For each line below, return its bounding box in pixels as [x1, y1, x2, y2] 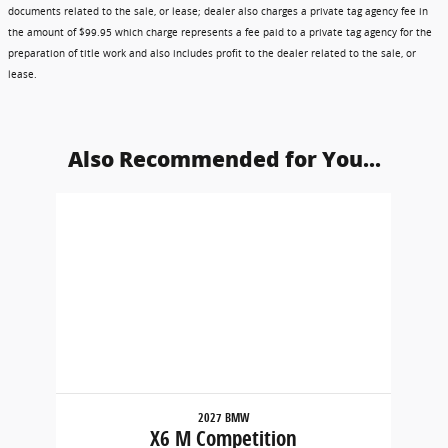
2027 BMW [197, 408, 250, 426]
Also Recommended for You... [67, 146, 381, 172]
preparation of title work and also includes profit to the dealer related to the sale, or [8, 46, 416, 60]
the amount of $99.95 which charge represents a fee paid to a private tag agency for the [8, 25, 432, 39]
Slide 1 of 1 [7, 192, 81, 212]
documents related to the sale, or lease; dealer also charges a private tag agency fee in [8, 4, 428, 18]
